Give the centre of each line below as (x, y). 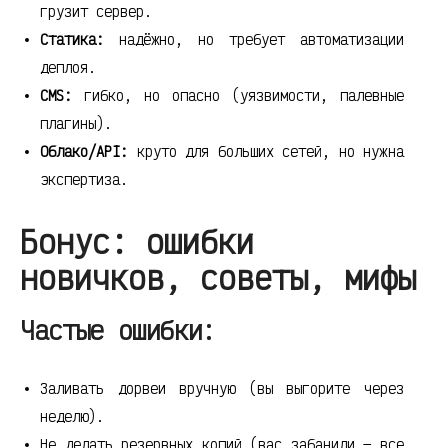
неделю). (72, 416)
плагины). (76, 123)
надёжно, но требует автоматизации (254, 39)
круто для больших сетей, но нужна (266, 151)
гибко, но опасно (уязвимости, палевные (238, 95)
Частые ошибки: (118, 330)
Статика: (72, 39)
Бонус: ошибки (137, 241)
